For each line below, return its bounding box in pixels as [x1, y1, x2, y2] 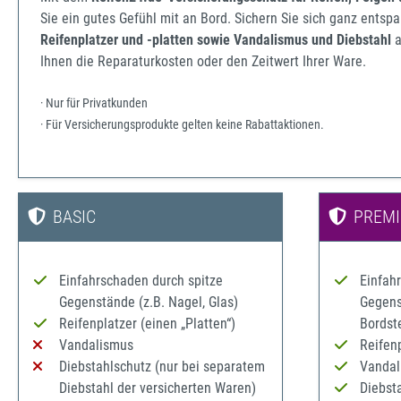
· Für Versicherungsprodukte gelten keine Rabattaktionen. [40, 117, 324, 132]
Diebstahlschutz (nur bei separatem [58, 357, 265, 375]
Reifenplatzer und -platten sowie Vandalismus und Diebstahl [40, 30, 391, 48]
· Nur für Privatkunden [40, 96, 148, 111]
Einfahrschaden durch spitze [58, 271, 223, 289]
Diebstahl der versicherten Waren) [58, 379, 256, 397]
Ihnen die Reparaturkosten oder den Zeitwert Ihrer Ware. [40, 52, 366, 70]
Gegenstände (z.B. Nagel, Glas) [58, 293, 238, 311]
